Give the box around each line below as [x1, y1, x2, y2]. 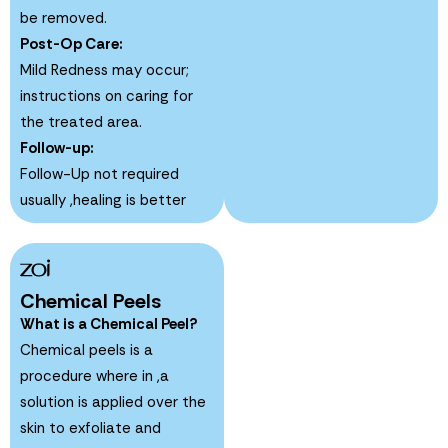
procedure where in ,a [20, 365, 169, 386]
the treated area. [20, 111, 142, 132]
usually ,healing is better [20, 189, 186, 210]
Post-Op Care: [20, 33, 123, 54]
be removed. [20, 7, 107, 28]
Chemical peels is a [20, 339, 153, 360]
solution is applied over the [20, 391, 206, 412]
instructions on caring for [20, 85, 193, 106]
